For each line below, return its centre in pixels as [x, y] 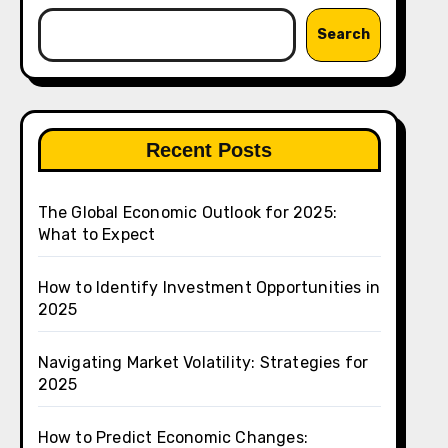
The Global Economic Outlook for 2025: [187, 212]
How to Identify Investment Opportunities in [209, 287]
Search [343, 34]
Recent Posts [209, 150]
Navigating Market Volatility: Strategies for [203, 362]
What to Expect [96, 234]
